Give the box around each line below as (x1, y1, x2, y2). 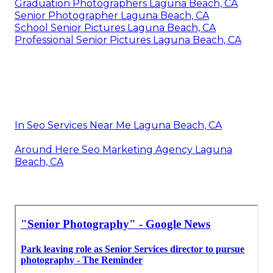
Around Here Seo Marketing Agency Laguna (15, 143, 232, 155)
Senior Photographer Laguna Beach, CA (15, 9, 209, 21)
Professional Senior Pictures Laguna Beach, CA (15, 34, 241, 46)
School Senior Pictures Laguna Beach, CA (15, 21, 216, 34)
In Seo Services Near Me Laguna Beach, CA (15, 119, 222, 131)
